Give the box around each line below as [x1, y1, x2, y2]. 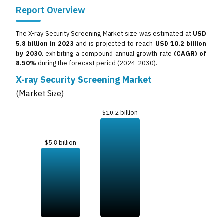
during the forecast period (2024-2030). [36, 59, 157, 68]
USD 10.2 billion [155, 39, 207, 48]
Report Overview [16, 4, 85, 16]
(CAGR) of [174, 49, 207, 58]
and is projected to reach [73, 39, 155, 48]
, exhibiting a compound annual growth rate [41, 49, 174, 58]
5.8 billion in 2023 [16, 39, 74, 48]
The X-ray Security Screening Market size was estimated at [16, 29, 193, 38]
